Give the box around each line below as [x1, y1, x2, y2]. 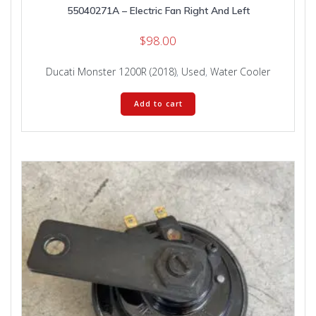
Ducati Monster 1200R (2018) [46, 65, 176, 78]
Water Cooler [210, 65, 270, 78]
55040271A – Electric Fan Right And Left [66, 4, 250, 18]
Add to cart [133, 99, 183, 109]
